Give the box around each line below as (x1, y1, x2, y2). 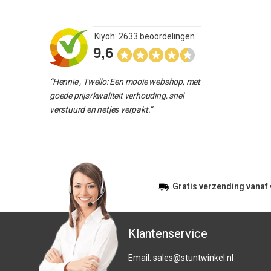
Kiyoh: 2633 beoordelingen (94, 31, 195, 41)
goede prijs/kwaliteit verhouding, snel (50, 91, 184, 100)
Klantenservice (128, 226, 207, 241)
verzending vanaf (197, 181, 270, 191)
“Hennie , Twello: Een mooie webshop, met (50, 77, 200, 87)
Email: (128, 253, 153, 263)
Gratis (172, 181, 197, 191)
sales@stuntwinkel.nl (153, 253, 233, 263)
